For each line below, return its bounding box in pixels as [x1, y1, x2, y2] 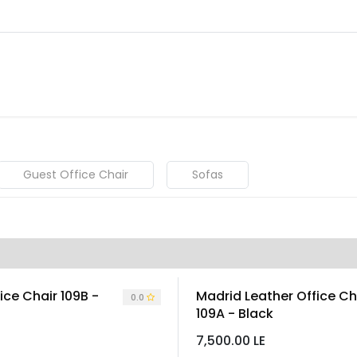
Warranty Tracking [177, 65, 295, 82]
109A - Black [195, 304, 273, 324]
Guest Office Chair [23, 167, 128, 183]
